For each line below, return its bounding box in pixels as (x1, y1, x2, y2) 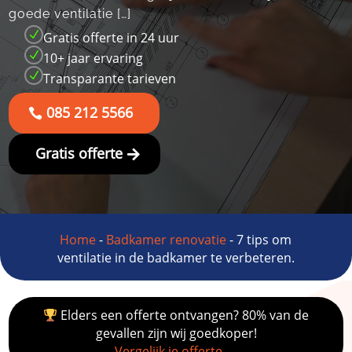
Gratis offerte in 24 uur (43, 29, 180, 46)
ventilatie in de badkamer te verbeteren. (57, 249, 295, 266)
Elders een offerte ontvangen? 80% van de (57, 306, 310, 324)
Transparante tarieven (43, 70, 177, 87)
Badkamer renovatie (106, 231, 227, 248)
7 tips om (236, 231, 292, 248)
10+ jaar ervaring (43, 49, 144, 67)
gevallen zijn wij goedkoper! (95, 324, 257, 342)
